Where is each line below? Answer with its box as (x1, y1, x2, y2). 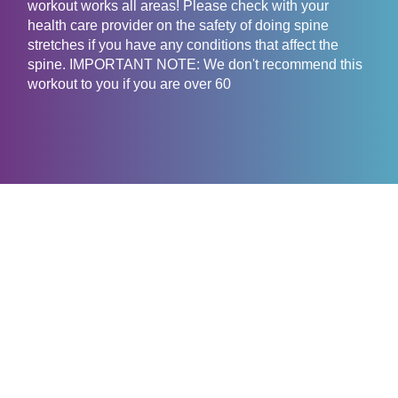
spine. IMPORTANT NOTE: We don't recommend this (28, 57, 362, 73)
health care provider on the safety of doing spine (28, 18, 329, 34)
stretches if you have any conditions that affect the (28, 37, 338, 53)
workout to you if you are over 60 (28, 76, 231, 92)
